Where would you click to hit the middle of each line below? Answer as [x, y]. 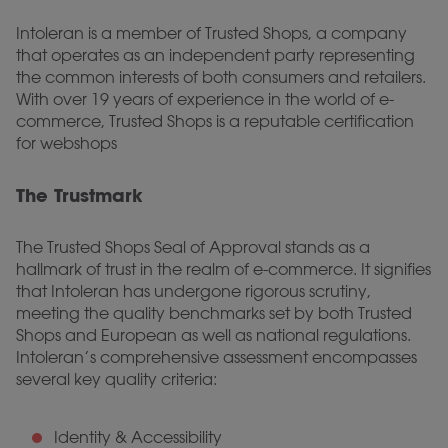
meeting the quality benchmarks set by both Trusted [214, 313]
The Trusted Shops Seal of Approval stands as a [193, 247]
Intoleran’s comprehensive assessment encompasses [216, 357]
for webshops [66, 143]
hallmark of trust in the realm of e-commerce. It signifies [223, 269]
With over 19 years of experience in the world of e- [205, 99]
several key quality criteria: [116, 379]
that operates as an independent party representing [215, 55]
